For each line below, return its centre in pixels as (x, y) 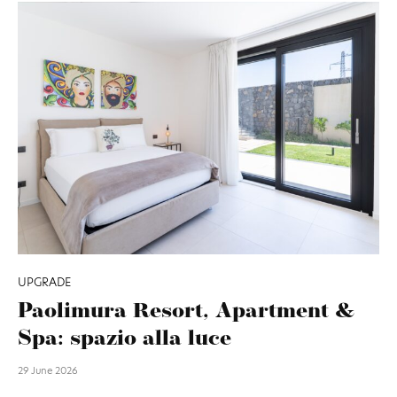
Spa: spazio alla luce (125, 340)
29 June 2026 (48, 371)
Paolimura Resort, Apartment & (187, 312)
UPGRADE (44, 282)
